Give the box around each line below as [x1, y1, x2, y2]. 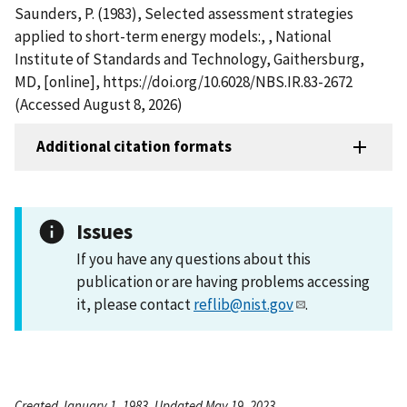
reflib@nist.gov [194, 293, 293, 314]
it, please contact [76, 293, 194, 314]
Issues [76, 217, 133, 244]
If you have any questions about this [76, 248, 311, 269]
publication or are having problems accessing [76, 271, 370, 292]
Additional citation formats [36, 136, 232, 157]
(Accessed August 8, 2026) [15, 94, 183, 114]
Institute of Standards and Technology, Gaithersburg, [15, 48, 364, 69]
